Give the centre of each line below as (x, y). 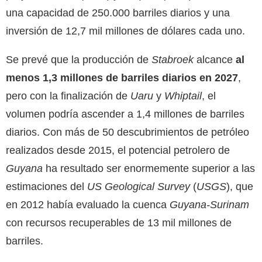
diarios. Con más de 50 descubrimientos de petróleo (127, 132)
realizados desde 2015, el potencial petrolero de (118, 150)
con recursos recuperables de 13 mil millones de (119, 223)
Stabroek (174, 59)
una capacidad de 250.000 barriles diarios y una (118, 13)
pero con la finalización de (68, 96)
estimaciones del (46, 186)
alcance (216, 59)
